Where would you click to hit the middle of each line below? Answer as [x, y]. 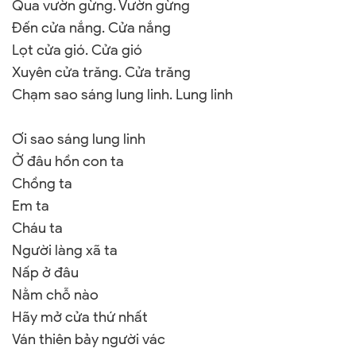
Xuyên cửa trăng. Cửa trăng [101, 72]
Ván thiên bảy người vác [89, 339]
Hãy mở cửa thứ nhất [80, 317]
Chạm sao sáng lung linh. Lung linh [122, 95]
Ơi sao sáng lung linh [79, 139]
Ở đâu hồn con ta [68, 161]
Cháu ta [37, 228]
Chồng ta [42, 184]
